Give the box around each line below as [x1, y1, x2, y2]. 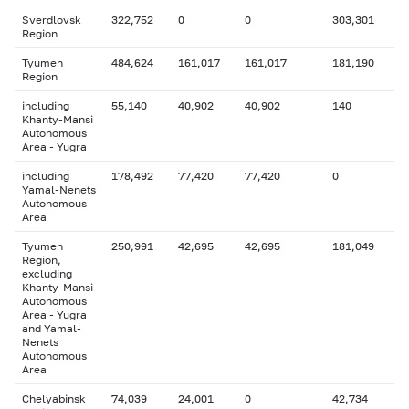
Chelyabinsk [22, 392, 86, 405]
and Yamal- [22, 321, 81, 335]
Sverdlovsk [22, 13, 81, 26]
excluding [22, 267, 72, 280]
